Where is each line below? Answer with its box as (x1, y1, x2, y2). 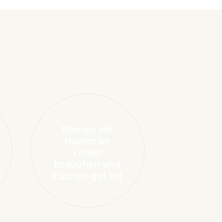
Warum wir (61, 123, 113, 135)
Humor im (64, 135, 111, 147)
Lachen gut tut (53, 169, 122, 182)
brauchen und (54, 158, 121, 170)
